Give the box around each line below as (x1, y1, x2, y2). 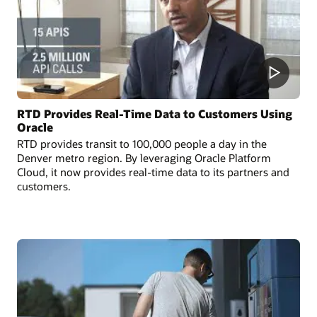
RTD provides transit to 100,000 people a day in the (17, 137, 267, 151)
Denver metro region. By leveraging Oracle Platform (17, 151, 271, 166)
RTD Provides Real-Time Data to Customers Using (17, 106, 292, 122)
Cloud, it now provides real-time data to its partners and (17, 165, 289, 180)
